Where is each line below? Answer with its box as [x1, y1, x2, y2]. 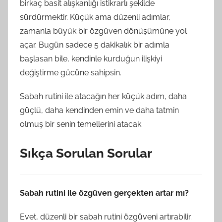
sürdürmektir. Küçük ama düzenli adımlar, [20, 12, 170, 22]
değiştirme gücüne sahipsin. [20, 67, 121, 77]
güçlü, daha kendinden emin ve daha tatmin [20, 105, 179, 115]
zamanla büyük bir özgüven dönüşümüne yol [20, 26, 187, 36]
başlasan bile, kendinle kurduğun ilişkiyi [20, 54, 162, 63]
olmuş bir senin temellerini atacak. [20, 119, 143, 129]
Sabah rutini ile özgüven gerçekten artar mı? [20, 188, 189, 198]
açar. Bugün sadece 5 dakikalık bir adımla [20, 40, 169, 50]
